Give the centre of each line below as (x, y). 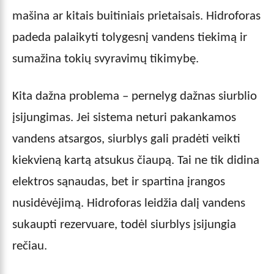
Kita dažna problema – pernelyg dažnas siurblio (135, 96)
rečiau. (30, 246)
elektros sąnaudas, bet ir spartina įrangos (119, 182)
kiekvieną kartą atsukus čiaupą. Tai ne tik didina (136, 160)
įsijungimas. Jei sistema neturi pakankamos (124, 117)
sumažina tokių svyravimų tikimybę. (106, 59)
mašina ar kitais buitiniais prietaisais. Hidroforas (136, 16)
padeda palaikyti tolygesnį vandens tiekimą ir (130, 37)
